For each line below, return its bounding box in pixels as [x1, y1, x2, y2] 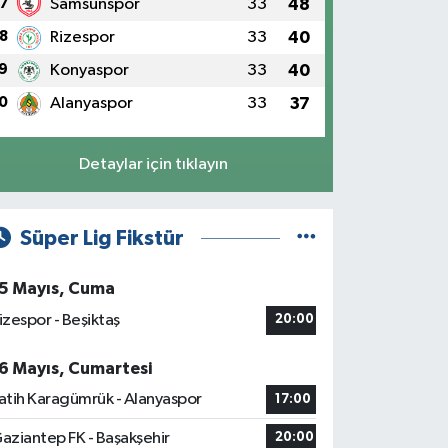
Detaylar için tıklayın [78, 155, 228, 173]
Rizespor [49, 29, 115, 46]
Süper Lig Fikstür [19, 227, 184, 249]
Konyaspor [49, 62, 129, 79]
